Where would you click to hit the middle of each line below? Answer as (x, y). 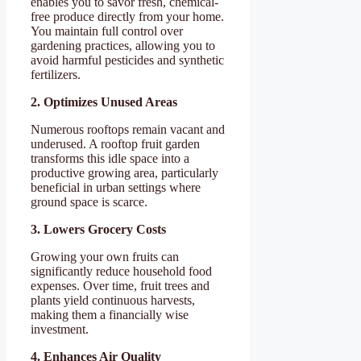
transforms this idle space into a (110, 158)
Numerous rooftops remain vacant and (128, 129)
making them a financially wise (110, 314)
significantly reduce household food (121, 271)
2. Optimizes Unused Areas (104, 102)
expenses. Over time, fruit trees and (120, 285)
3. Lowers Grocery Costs (98, 229)
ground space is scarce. (89, 201)
